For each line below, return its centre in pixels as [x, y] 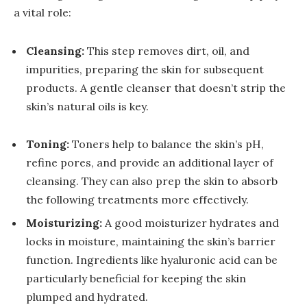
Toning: [48, 144]
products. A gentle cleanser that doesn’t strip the [156, 87]
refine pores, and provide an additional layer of [150, 163]
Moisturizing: [64, 223]
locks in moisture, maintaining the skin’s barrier [151, 242]
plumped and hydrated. [87, 297]
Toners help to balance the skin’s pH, [167, 144]
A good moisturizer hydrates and [191, 223]
